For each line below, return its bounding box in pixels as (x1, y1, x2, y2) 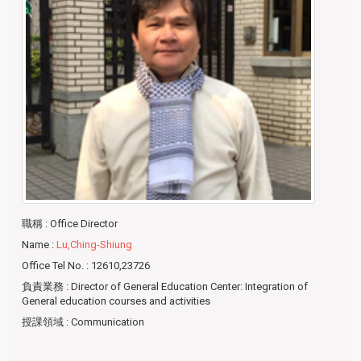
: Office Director (45, 218, 118, 230)
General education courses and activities (22, 295, 211, 308)
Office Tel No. (22, 259, 85, 272)
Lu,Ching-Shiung (56, 239, 133, 251)
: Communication (66, 316, 145, 329)
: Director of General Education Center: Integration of (66, 280, 309, 293)
